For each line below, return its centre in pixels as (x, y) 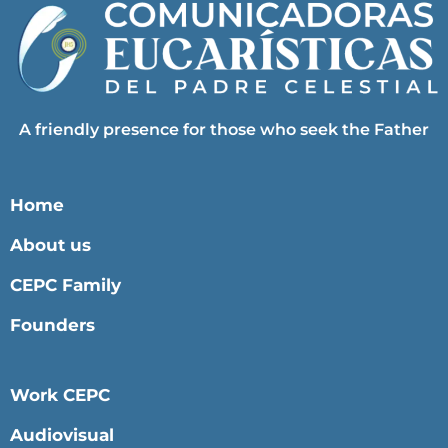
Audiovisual (62, 435)
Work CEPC (60, 395)
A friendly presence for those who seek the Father (224, 130)
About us (50, 245)
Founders (52, 325)
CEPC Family (65, 285)
